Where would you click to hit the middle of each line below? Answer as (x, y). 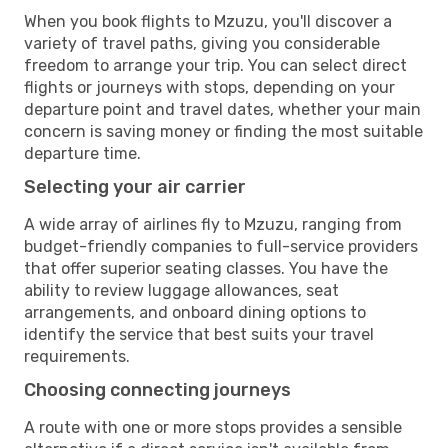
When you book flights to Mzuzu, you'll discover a (208, 21)
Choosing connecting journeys (157, 389)
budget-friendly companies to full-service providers (221, 246)
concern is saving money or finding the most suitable (223, 131)
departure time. (82, 153)
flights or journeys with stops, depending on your (209, 87)
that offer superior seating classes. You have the (206, 268)
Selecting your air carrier (135, 186)
